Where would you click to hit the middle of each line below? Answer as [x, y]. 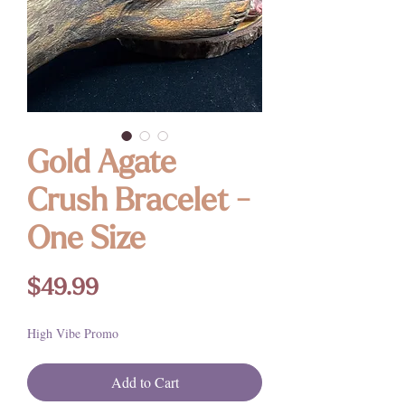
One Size [86, 240]
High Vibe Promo [73, 333]
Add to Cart [145, 381]
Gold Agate [102, 165]
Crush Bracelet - [139, 202]
